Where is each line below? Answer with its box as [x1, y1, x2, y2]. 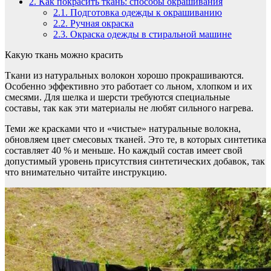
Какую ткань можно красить [5, 50, 123, 60]
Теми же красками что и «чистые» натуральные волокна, [5, 123, 241, 134]
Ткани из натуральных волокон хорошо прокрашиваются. [5, 70, 244, 81]
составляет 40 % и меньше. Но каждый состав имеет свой [5, 145, 243, 156]
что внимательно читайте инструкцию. [5, 167, 167, 178]
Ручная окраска [68, 18, 134, 29]
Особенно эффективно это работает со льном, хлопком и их [5, 81, 252, 92]
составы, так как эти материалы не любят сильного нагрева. [5, 103, 253, 114]
